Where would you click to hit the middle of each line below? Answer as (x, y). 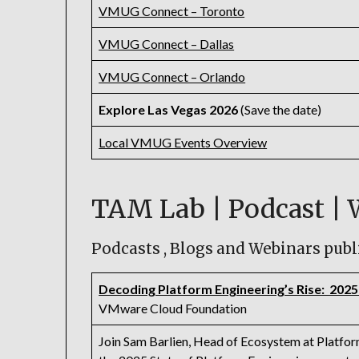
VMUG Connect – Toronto (172, 11)
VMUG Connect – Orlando (172, 77)
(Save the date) (280, 110)
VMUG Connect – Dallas (167, 44)
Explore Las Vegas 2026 (169, 110)
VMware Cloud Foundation (173, 309)
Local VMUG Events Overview (183, 143)
